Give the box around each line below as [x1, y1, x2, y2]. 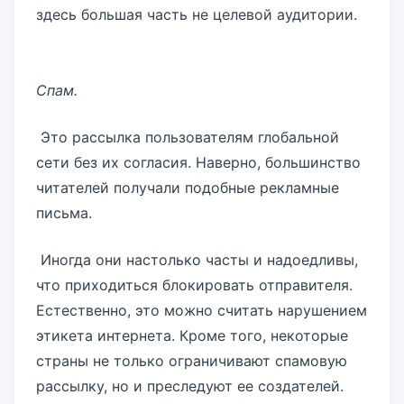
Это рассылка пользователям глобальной [36, 128, 339, 146]
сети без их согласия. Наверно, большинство [36, 153, 361, 171]
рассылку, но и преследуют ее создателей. [36, 377, 344, 395]
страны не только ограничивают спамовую [36, 352, 347, 370]
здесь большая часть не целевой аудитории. [36, 5, 357, 23]
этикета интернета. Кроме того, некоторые [36, 326, 348, 344]
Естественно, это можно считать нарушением [36, 301, 367, 319]
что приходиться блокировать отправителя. [36, 276, 353, 294]
